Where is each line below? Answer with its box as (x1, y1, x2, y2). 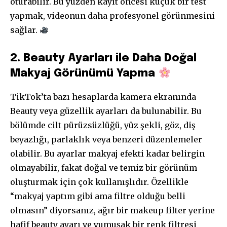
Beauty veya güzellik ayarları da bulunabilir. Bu (10, 106, 202, 117)
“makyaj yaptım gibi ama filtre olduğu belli (10, 191, 185, 202)
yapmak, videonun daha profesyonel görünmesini (10, 11, 215, 21)
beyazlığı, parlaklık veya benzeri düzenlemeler (10, 134, 202, 145)
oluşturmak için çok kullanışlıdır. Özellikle (10, 177, 188, 187)
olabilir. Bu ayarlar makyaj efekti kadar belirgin (10, 148, 205, 159)
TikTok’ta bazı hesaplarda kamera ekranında (10, 92, 196, 102)
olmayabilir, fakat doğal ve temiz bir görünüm (10, 163, 197, 173)
